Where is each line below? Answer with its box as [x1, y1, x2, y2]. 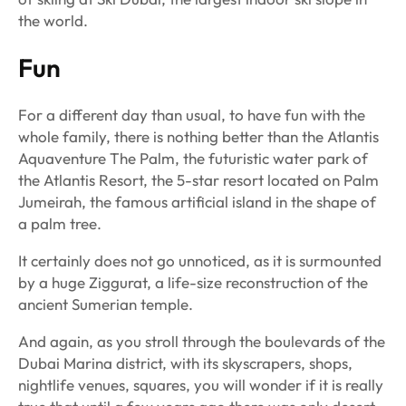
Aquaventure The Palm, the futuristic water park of [18, 149, 368, 169]
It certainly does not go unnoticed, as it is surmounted [18, 251, 382, 271]
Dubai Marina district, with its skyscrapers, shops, [18, 353, 353, 373]
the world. [18, 11, 88, 31]
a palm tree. [18, 214, 101, 234]
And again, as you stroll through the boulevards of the [18, 332, 385, 352]
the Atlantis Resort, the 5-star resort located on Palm [18, 170, 379, 190]
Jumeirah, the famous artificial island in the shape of [18, 192, 376, 212]
